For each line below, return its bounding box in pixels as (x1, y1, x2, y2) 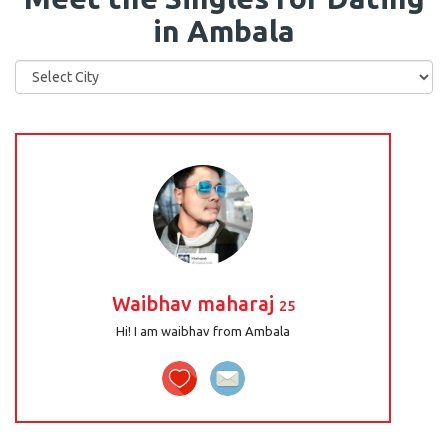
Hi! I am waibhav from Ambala (116, 324, 291, 338)
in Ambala (153, 14, 295, 48)
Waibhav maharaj (111, 292, 279, 315)
